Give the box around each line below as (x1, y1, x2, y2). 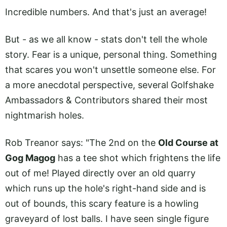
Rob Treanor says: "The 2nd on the (5, 137, 158, 148)
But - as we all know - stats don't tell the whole (5, 34, 207, 45)
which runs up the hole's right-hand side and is (5, 183, 206, 194)
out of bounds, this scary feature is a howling (5, 198, 199, 209)
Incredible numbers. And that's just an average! (5, 6, 207, 17)
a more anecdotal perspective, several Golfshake (5, 80, 214, 91)
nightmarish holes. (5, 110, 84, 121)
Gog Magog (5, 153, 55, 164)
